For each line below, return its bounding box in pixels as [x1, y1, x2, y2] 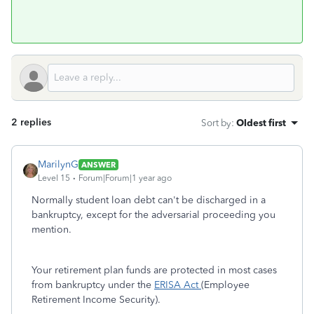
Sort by [201, 117, 231, 128]
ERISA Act [154, 279, 201, 291]
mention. [32, 224, 71, 235]
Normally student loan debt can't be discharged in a [32, 194, 266, 206]
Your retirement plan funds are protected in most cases [32, 264, 277, 276]
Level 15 [38, 173, 70, 183]
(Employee [201, 279, 250, 291]
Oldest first [236, 117, 286, 128]
